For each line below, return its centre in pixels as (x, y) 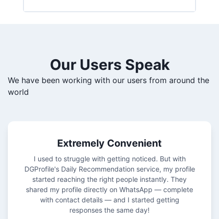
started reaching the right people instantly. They (109, 179)
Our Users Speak (109, 65)
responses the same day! (109, 210)
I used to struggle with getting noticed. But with (109, 159)
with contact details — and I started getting (109, 200)
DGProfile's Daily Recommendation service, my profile (109, 169)
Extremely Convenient (109, 143)
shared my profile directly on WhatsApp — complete (109, 189)
